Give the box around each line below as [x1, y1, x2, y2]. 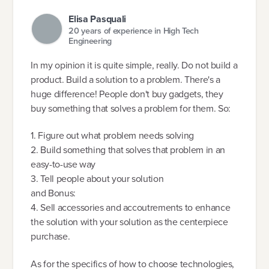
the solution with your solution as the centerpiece [31, 215, 228, 229]
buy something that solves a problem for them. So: [31, 101, 231, 115]
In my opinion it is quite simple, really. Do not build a [31, 58, 238, 72]
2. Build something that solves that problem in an [31, 143, 225, 157]
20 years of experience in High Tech [68, 23, 199, 37]
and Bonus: [31, 186, 76, 201]
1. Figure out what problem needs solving [31, 128, 195, 143]
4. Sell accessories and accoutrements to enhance [31, 201, 231, 215]
